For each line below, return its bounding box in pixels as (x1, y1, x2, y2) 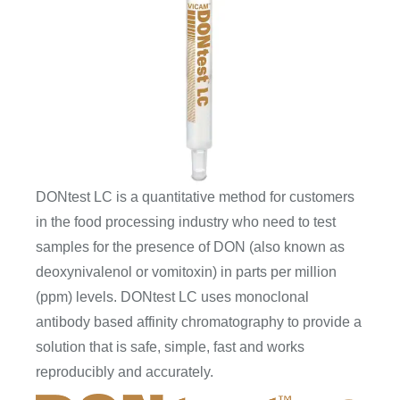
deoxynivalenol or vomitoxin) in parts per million (36, 264, 337, 280)
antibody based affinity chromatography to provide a (36, 314, 362, 330)
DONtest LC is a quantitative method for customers (36, 189, 354, 205)
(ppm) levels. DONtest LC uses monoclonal (36, 289, 309, 305)
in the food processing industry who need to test (36, 214, 336, 230)
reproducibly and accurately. (36, 364, 213, 380)
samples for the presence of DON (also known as (36, 239, 345, 255)
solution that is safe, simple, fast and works (36, 339, 304, 355)
